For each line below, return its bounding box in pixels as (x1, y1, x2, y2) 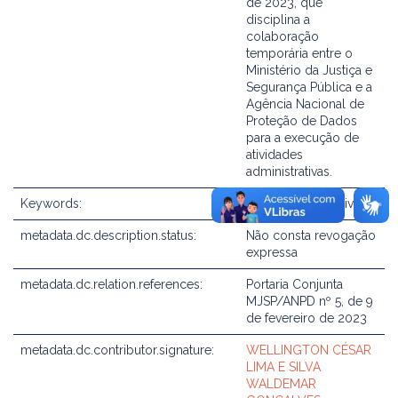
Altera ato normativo (246, 196, 362, 211)
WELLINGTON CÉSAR (246, 343, 371, 357)
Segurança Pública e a (246, 80, 372, 94)
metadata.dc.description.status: (20, 228, 200, 243)
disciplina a (246, 12, 310, 27)
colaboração (246, 29, 319, 44)
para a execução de (246, 131, 359, 145)
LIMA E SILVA (246, 360, 321, 374)
